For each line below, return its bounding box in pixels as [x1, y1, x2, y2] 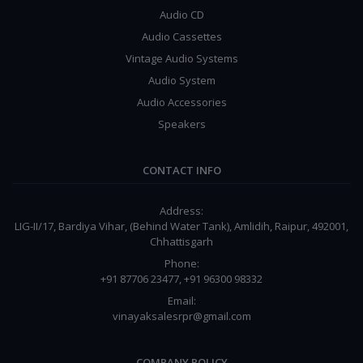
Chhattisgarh [150, 234, 213, 250]
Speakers [157, 117, 206, 132]
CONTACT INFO [142, 163, 221, 178]
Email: [167, 293, 196, 309]
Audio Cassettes [141, 29, 222, 45]
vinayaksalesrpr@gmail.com [112, 309, 251, 324]
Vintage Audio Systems [125, 51, 238, 66]
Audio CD [159, 7, 204, 23]
